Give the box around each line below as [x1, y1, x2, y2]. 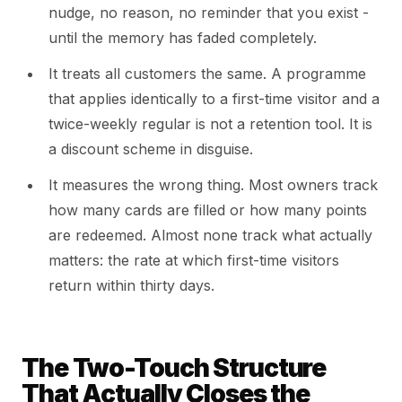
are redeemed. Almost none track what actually [48, 226, 372, 244]
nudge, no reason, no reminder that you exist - [48, 4, 369, 22]
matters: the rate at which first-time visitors [48, 251, 339, 269]
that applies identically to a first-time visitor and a [48, 90, 380, 108]
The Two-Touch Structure [22, 353, 327, 383]
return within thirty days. [48, 276, 214, 294]
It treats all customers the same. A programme [48, 65, 366, 83]
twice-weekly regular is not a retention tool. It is [48, 115, 372, 133]
